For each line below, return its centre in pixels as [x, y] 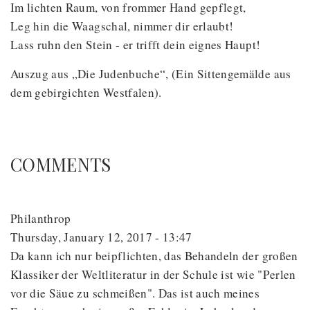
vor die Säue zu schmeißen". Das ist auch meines [135, 293]
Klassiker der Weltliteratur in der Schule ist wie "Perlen [153, 275]
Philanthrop [41, 219]
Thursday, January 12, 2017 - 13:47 [101, 237]
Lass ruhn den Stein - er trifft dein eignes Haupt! [136, 45]
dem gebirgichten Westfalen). [86, 93]
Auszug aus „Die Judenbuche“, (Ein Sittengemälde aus [151, 74]
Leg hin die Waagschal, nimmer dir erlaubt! [122, 26]
